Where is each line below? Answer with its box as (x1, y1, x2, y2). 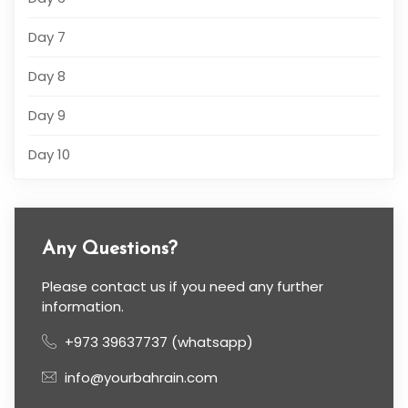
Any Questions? (42, 239, 178, 259)
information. (42, 296, 124, 316)
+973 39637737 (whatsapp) (61, 331, 253, 352)
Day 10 (28, 144, 70, 164)
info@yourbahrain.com (65, 367, 218, 387)
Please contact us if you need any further (42, 276, 323, 296)
